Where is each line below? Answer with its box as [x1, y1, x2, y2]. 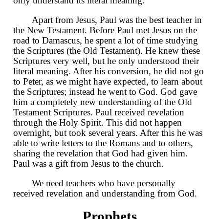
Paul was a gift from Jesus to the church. [13, 158, 164, 169]
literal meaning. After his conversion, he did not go [13, 66, 204, 76]
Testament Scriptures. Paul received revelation [13, 107, 184, 117]
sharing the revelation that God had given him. [13, 148, 188, 158]
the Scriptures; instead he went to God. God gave [13, 86, 197, 97]
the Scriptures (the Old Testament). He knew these [13, 45, 200, 56]
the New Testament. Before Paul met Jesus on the [13, 24, 197, 35]
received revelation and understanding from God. [13, 188, 197, 198]
